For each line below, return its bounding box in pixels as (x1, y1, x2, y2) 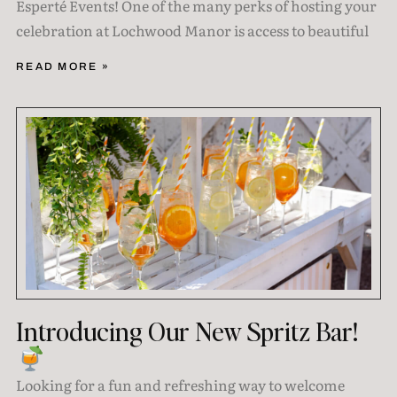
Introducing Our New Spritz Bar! (15, 315, 358, 348)
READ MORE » (15, 60, 111, 74)
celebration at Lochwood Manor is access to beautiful (15, 19, 369, 42)
